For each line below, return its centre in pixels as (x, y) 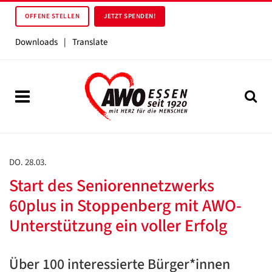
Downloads (36, 42)
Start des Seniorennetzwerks (112, 186)
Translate (90, 42)
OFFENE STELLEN (52, 16)
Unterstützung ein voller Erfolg (118, 226)
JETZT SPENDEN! (130, 16)
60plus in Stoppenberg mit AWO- (125, 206)
